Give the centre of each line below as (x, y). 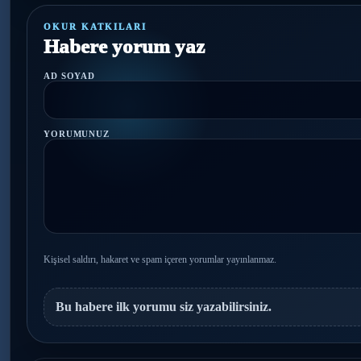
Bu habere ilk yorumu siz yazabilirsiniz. (164, 307)
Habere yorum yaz (124, 46)
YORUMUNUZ (77, 134)
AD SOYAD (70, 76)
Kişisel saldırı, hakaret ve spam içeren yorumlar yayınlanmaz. (160, 259)
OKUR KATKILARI (95, 27)
